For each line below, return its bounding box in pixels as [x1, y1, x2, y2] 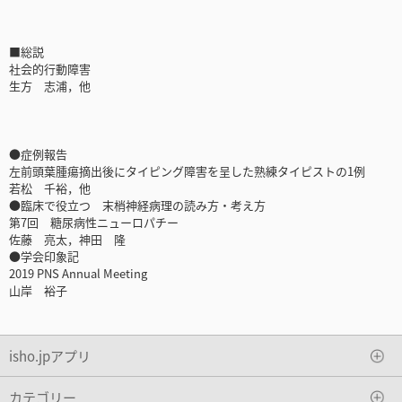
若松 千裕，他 [9, 179, 91, 197]
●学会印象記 [9, 248, 79, 266]
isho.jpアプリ [9, 345, 91, 365]
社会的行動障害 [9, 60, 91, 78]
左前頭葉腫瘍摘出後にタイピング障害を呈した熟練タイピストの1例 [9, 162, 365, 180]
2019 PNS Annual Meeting [9, 265, 147, 283]
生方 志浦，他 [9, 77, 91, 95]
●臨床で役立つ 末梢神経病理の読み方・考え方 [9, 197, 266, 214]
